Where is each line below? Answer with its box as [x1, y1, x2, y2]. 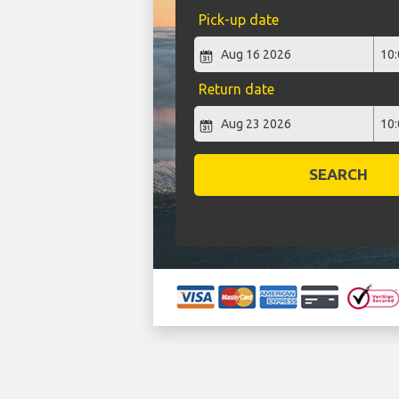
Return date [198, 81, 274, 98]
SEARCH [309, 166, 369, 183]
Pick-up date [198, 12, 279, 28]
